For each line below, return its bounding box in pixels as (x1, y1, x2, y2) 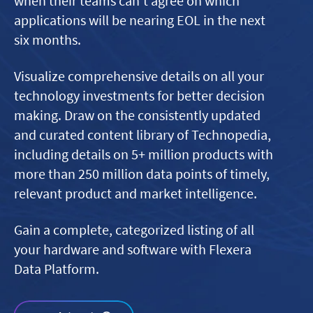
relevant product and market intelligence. (14, 184, 257, 202)
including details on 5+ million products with (14, 145, 273, 163)
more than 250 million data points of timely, (14, 165, 270, 182)
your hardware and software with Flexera (14, 240, 252, 258)
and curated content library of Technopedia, (14, 126, 271, 143)
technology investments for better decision (14, 87, 265, 104)
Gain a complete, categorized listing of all (14, 221, 254, 238)
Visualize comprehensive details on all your (14, 67, 264, 85)
